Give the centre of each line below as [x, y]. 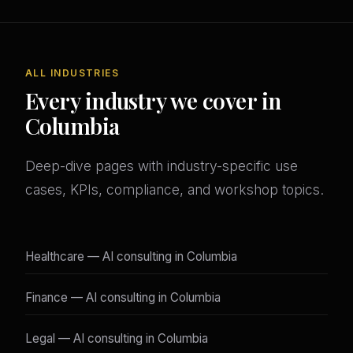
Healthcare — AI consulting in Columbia [131, 257]
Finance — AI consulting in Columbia [123, 298]
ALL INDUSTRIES [72, 73]
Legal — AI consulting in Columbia [117, 339]
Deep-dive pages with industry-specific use [162, 166]
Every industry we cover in [153, 101]
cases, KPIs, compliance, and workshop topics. [175, 190]
